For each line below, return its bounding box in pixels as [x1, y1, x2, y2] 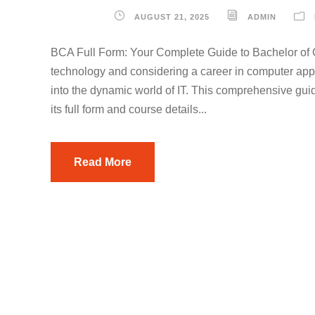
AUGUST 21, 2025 [134, 13, 210, 21]
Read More [74, 156, 131, 168]
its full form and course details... [51, 103, 207, 115]
